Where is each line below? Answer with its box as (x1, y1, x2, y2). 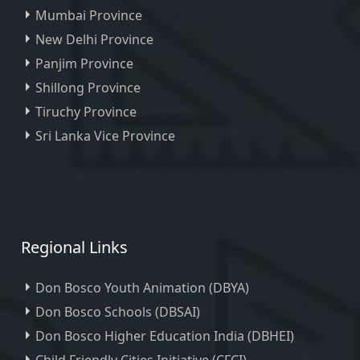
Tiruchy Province (35, 103, 137, 121)
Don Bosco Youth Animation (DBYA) (35, 279, 249, 297)
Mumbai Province (35, 6, 142, 24)
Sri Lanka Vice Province (35, 127, 175, 145)
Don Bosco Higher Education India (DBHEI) (35, 327, 294, 345)
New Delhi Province (35, 31, 153, 48)
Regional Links (21, 236, 128, 258)
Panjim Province (35, 55, 133, 72)
